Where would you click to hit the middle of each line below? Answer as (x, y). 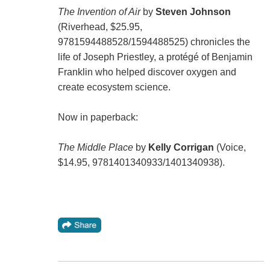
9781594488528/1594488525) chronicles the (154, 42)
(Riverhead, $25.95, (100, 27)
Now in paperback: (98, 118)
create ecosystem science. (114, 87)
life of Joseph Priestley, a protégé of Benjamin (155, 57)
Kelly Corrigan (181, 148)
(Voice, (230, 148)
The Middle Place (95, 148)
